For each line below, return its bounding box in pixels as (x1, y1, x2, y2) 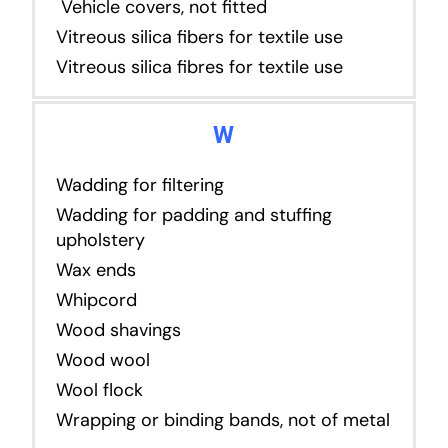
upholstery (55, 227, 145, 252)
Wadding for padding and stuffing (55, 202, 332, 227)
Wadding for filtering (55, 172, 224, 197)
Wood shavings (55, 317, 181, 342)
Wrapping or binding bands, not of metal (55, 407, 390, 432)
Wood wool (55, 347, 150, 372)
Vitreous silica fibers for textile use (55, 24, 343, 49)
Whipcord (55, 287, 137, 312)
